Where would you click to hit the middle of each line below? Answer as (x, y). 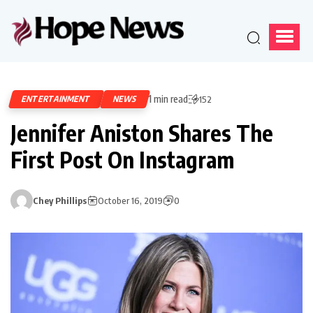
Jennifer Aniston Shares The (142, 132)
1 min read (168, 99)
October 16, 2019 (130, 200)
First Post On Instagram (122, 159)
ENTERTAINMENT (57, 99)
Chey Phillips (60, 200)
